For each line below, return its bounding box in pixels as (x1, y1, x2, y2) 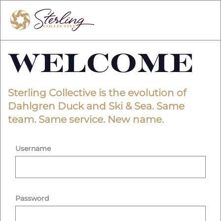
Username (15, 144, 51, 153)
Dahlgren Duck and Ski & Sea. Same (8, 100, 184, 112)
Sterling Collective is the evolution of (8, 86, 186, 99)
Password (15, 194, 49, 203)
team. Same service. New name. (8, 113, 164, 125)
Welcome (8, 50, 193, 76)
